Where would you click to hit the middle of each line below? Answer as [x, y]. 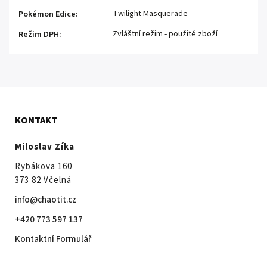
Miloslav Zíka [45, 147]
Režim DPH [39, 34]
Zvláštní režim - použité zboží [165, 34]
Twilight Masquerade [150, 13]
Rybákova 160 [44, 166]
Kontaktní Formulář [53, 239]
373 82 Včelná [43, 180]
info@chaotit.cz [46, 200]
